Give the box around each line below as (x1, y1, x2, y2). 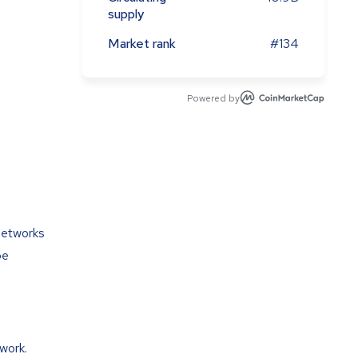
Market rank (108, 35, 176, 52)
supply (108, 6, 144, 22)
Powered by (187, 92, 240, 105)
